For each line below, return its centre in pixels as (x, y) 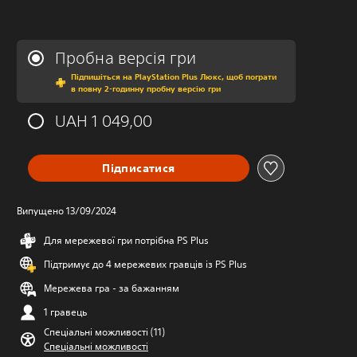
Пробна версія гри (126, 58)
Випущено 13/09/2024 (67, 211)
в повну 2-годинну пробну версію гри (146, 88)
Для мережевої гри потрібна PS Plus (126, 240)
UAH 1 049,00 (104, 121)
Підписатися (139, 168)
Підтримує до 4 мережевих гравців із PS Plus (145, 264)
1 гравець (65, 312)
